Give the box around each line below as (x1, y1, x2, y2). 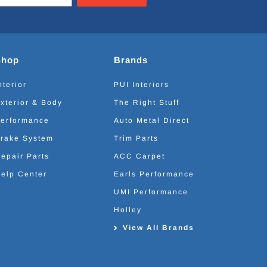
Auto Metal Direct (114, 116, 190, 125)
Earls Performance (114, 170, 194, 179)
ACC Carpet (114, 152, 165, 161)
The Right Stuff (114, 98, 179, 107)
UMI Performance (114, 188, 188, 197)
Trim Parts (114, 134, 159, 143)
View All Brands (123, 223, 194, 232)
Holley (114, 206, 142, 215)
